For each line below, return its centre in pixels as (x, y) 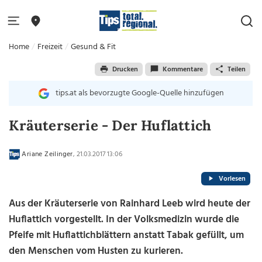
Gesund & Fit (94, 47)
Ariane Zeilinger (47, 154)
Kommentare (182, 69)
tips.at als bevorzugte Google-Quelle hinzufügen (139, 93)
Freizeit (50, 47)
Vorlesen (232, 179)
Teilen (236, 69)
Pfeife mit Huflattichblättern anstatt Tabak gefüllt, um (127, 235)
